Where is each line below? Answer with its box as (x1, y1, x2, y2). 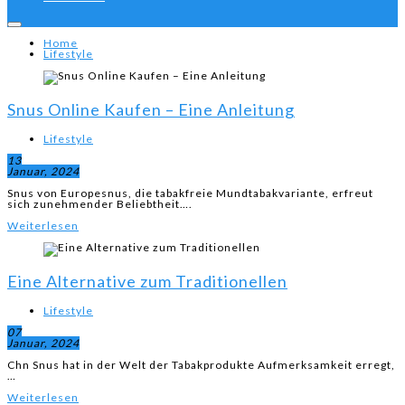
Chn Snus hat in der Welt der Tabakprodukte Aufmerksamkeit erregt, (7, 358, 395, 372)
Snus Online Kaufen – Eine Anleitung (7, 99, 295, 119)
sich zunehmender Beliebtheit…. (7, 197, 193, 211)
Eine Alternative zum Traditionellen (7, 271, 287, 291)
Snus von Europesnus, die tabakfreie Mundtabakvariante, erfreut (7, 186, 373, 200)
